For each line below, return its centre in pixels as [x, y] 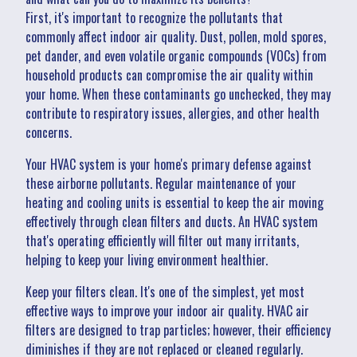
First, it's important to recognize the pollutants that [154, 17]
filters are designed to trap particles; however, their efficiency [178, 330]
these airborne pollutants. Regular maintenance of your [161, 183]
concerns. [49, 132]
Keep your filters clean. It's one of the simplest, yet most [165, 291]
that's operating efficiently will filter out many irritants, [162, 240]
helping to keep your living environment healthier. [147, 259]
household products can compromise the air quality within [169, 75]
